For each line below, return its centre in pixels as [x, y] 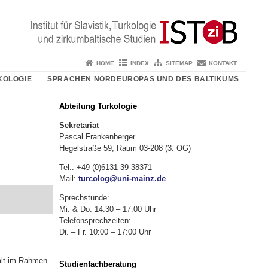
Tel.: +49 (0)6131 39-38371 [105, 167]
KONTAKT [223, 63]
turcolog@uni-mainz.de [122, 178]
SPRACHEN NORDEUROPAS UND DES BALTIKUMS [143, 79]
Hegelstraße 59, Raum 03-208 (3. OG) [125, 148]
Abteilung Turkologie [98, 106]
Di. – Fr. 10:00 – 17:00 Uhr [105, 232]
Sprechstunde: [84, 197]
